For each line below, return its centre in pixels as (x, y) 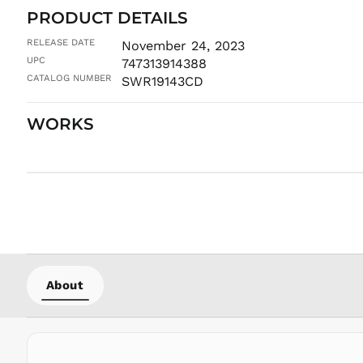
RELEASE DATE (60, 42)
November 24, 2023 (183, 46)
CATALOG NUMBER (69, 78)
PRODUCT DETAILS (107, 17)
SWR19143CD (162, 81)
